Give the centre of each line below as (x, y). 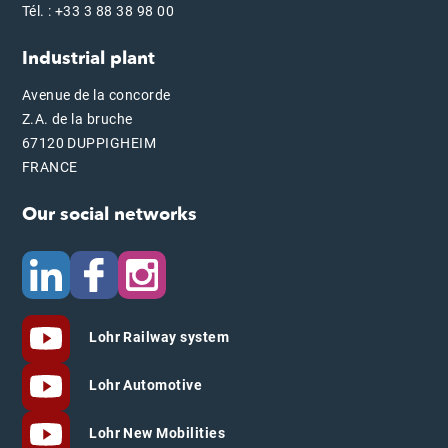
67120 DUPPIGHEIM (89, 142)
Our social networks (109, 214)
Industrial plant (88, 58)
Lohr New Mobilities (155, 433)
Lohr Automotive (144, 385)
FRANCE (49, 166)
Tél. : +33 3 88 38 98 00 (98, 10)
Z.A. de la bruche (77, 118)
